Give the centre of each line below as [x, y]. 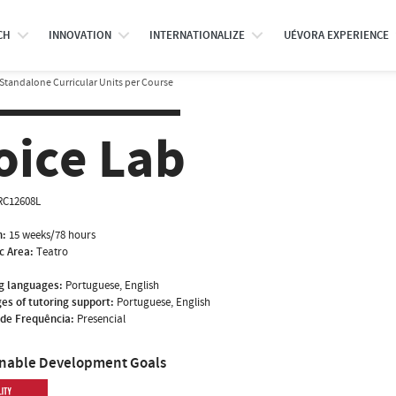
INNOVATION [80, 35]
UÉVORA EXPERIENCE [336, 35]
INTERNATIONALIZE [198, 35]
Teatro [52, 251]
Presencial [101, 319]
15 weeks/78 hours [52, 235]
